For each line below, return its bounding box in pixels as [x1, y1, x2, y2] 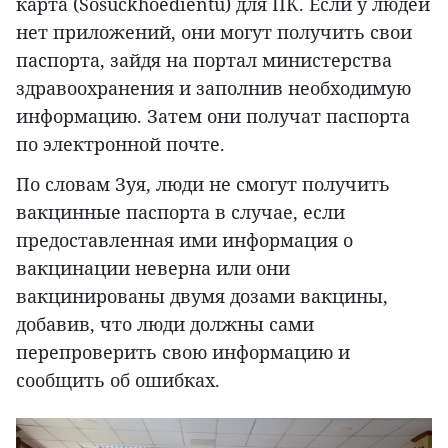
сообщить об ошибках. [16, 367, 220, 392]
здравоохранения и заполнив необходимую [16, 75, 411, 100]
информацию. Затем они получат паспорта [16, 103, 410, 128]
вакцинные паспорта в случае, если [16, 199, 345, 224]
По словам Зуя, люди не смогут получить [16, 171, 390, 196]
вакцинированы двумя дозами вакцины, [16, 283, 388, 308]
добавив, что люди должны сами [16, 311, 314, 336]
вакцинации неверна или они [16, 255, 290, 280]
